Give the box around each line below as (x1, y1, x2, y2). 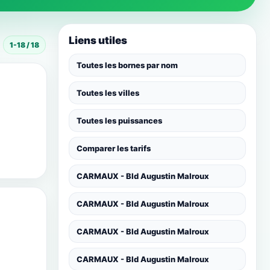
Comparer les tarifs (77, 143, 151, 153)
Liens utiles (69, 34, 127, 46)
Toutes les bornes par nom (77, 60, 178, 70)
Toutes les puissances (77, 116, 162, 125)
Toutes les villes (77, 88, 139, 98)
